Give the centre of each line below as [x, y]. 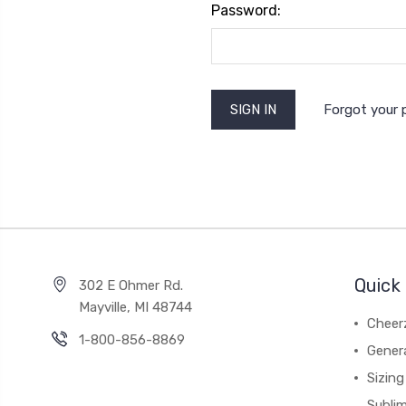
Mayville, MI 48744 [135, 307]
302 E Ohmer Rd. [131, 285]
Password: [246, 10]
